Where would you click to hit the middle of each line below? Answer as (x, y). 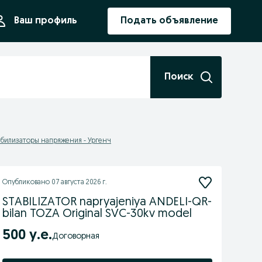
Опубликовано (27, 182)
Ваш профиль (46, 21)
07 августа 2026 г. (79, 182)
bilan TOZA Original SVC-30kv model (97, 214)
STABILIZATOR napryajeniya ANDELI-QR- (107, 202)
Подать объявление (169, 21)
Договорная (79, 236)
